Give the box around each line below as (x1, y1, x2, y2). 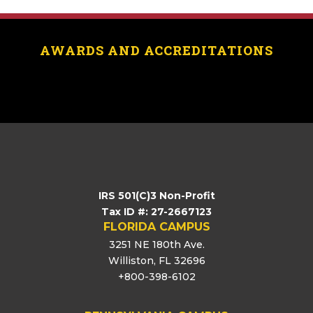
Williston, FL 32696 (108, 254, 205, 267)
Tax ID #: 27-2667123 (101, 205, 212, 218)
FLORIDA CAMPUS (103, 220, 210, 233)
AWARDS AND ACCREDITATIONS (40, 42, 273, 59)
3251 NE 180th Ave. (108, 238, 205, 251)
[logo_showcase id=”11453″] (88, 76, 225, 89)
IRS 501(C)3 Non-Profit (98, 189, 215, 202)
